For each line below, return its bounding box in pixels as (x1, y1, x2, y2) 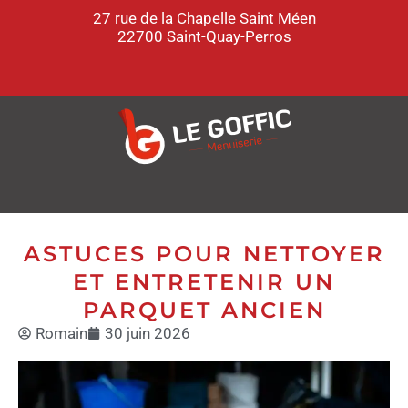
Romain (36, 323, 87, 342)
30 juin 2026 (105, 323, 190, 342)
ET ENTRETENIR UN (73, 268, 335, 295)
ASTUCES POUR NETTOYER (23, 240, 385, 267)
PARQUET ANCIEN (82, 296, 326, 323)
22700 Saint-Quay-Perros (117, 27, 291, 46)
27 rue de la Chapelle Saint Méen (92, 9, 316, 27)
